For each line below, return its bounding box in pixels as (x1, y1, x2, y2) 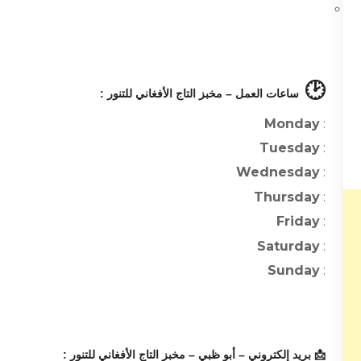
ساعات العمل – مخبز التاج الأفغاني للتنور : (100, 86, 300, 100)
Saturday (257, 238, 321, 254)
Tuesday (259, 139, 321, 156)
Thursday (254, 189, 321, 205)
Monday (264, 115, 321, 131)
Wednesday (236, 164, 321, 180)
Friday (276, 214, 321, 230)
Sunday (268, 262, 321, 278)
